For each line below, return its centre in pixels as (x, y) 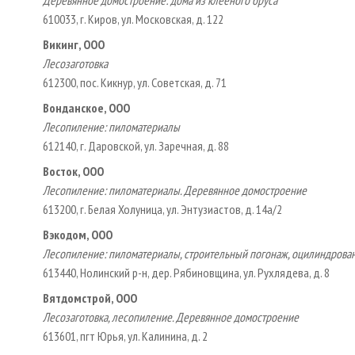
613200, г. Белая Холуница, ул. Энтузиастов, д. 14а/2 (162, 209)
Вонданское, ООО (86, 107)
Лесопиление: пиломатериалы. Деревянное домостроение (175, 190)
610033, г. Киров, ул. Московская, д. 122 (133, 19)
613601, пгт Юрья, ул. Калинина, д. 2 (125, 336)
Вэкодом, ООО (78, 234)
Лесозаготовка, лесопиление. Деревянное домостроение (171, 317)
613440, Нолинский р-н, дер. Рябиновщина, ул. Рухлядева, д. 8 (186, 272)
